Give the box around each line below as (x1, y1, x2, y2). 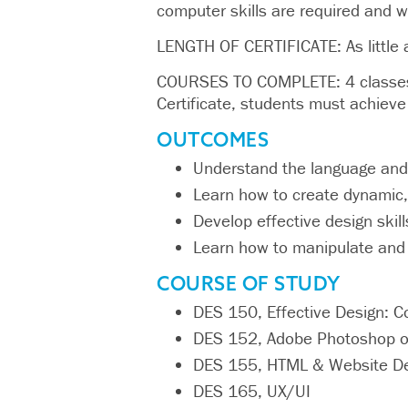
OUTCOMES (157, 127, 269, 152)
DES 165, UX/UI (193, 380, 311, 403)
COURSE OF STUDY (157, 271, 341, 296)
